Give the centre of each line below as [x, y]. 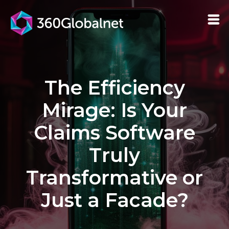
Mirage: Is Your [114, 110]
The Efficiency [114, 88]
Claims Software [114, 133]
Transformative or [114, 178]
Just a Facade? [114, 200]
